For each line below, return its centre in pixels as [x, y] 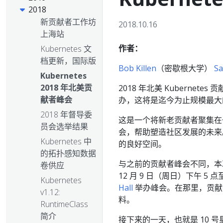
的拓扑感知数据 [68, 154]
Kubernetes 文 [66, 49]
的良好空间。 [142, 144]
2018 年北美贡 [66, 88]
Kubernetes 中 [66, 142]
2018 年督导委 [66, 115]
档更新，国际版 [68, 61]
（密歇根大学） [185, 68]
